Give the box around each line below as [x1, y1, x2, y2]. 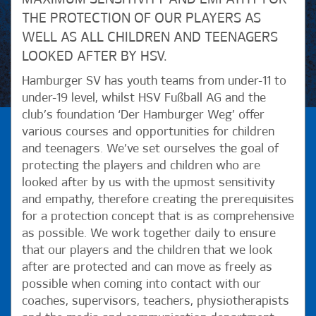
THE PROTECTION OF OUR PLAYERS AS [22, 11, 261, 25]
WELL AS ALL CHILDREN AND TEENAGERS [22, 30, 278, 44]
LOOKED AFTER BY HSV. [22, 49, 167, 63]
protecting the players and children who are [22, 159, 260, 172]
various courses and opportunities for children [22, 126, 274, 138]
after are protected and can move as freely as [22, 261, 272, 274]
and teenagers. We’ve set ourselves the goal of [22, 142, 279, 155]
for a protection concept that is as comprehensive [22, 210, 294, 223]
